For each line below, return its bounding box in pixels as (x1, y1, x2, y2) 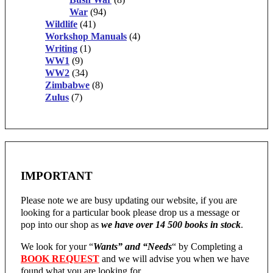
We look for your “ (21, 241, 93, 252)
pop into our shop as (21, 219, 101, 230)
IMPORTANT (21, 169, 93, 182)
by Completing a (176, 241, 243, 252)
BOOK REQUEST (21, 253, 99, 264)
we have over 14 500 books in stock (101, 219, 241, 230)
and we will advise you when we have (99, 253, 249, 264)
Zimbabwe (45, 80, 90, 91)
